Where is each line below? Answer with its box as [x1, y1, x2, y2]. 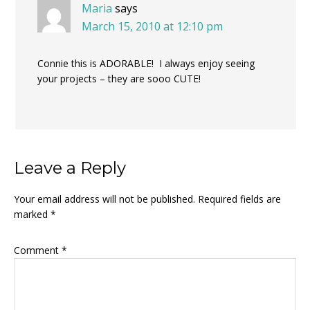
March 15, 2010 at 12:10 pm [82, 19, 223, 34]
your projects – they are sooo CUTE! [37, 72, 201, 85]
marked [14, 208, 51, 221]
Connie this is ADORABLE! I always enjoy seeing [37, 57, 255, 70]
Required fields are [198, 192, 281, 206]
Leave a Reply [14, 158, 126, 178]
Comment [14, 244, 62, 257]
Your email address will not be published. [14, 192, 195, 206]
